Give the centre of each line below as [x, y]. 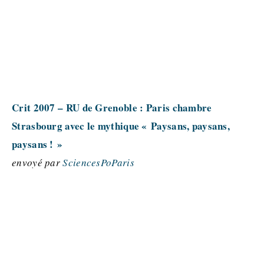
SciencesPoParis [98, 162]
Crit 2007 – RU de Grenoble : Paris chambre [112, 108]
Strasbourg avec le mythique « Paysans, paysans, [121, 126]
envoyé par [37, 162]
